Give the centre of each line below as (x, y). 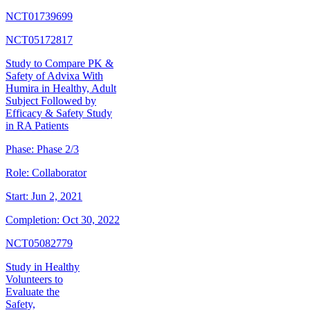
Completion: (33, 220)
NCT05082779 (39, 244)
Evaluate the (33, 292)
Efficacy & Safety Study (59, 113)
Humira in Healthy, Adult (61, 89)
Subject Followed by (51, 101)
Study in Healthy (43, 267)
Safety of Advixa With (54, 76)
